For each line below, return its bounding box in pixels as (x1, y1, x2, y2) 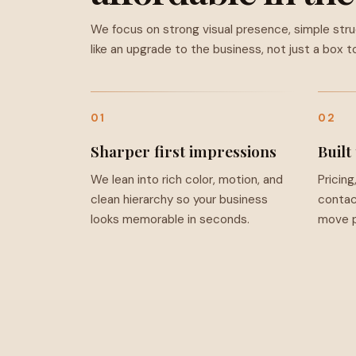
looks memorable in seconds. (91, 211, 250, 227)
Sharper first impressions (91, 141, 277, 161)
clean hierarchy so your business (91, 191, 268, 207)
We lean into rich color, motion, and (91, 171, 283, 188)
